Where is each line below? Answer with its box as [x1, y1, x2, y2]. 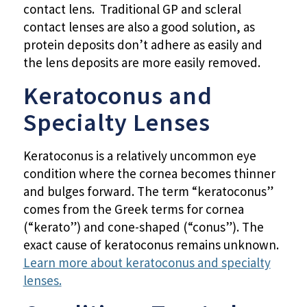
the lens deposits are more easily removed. [23, 53, 260, 71]
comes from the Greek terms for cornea [23, 201, 244, 218]
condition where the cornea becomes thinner [23, 165, 275, 182]
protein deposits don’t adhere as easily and [23, 36, 262, 53]
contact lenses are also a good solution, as [23, 18, 255, 35]
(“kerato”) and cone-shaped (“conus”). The [23, 219, 264, 236]
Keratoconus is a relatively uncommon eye [23, 147, 256, 164]
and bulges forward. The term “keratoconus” [23, 183, 273, 200]
